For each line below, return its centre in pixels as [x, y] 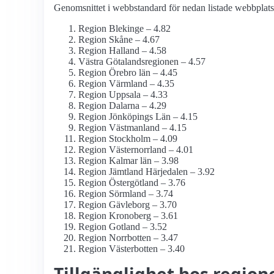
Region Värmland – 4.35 [126, 84]
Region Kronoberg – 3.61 [128, 216]
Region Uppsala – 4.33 [123, 95]
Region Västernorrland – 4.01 [136, 150]
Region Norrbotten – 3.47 [128, 238]
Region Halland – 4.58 [122, 51]
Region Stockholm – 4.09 [128, 139]
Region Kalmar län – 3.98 [128, 161]
